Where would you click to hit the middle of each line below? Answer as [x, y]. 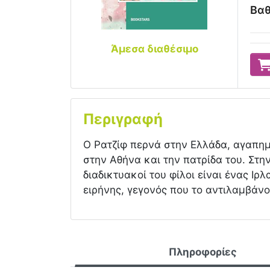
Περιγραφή [123, 119]
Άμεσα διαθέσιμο [154, 49]
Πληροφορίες [203, 252]
